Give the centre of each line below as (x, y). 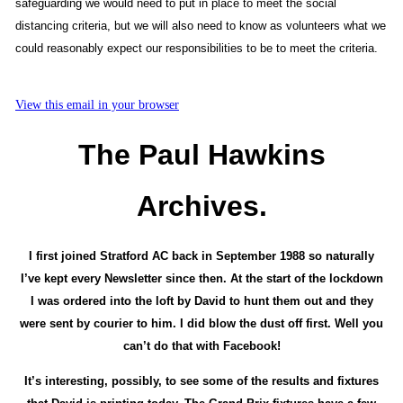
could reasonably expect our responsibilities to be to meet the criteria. (197, 49)
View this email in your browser (97, 105)
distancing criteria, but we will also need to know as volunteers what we (201, 26)
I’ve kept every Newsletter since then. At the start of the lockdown (201, 279)
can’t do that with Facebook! (201, 346)
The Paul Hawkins (201, 155)
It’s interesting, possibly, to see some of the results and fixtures (201, 381)
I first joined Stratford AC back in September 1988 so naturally (201, 256)
